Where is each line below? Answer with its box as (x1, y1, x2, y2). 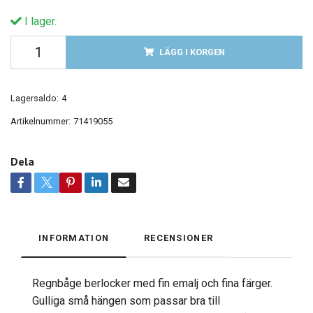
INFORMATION (38, 233, 110, 244)
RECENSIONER (144, 233, 214, 244)
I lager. (22, 15, 57, 29)
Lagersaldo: (10, 93, 59, 104)
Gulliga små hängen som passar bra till (32, 294, 220, 308)
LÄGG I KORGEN (159, 47, 225, 58)
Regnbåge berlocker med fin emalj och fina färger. (32, 277, 272, 291)
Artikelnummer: (10, 116, 71, 127)
